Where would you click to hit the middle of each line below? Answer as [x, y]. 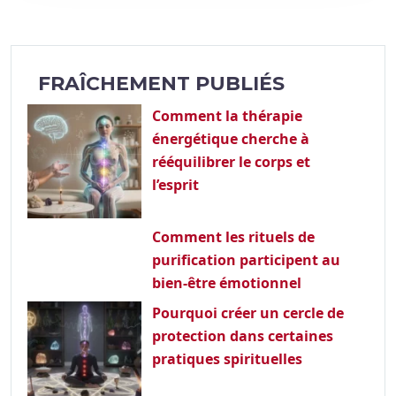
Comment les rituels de [233, 236]
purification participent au [246, 259]
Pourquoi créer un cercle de [247, 312]
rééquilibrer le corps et [231, 162]
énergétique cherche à [230, 139]
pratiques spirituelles [227, 358]
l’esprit [175, 185]
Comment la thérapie [227, 116]
